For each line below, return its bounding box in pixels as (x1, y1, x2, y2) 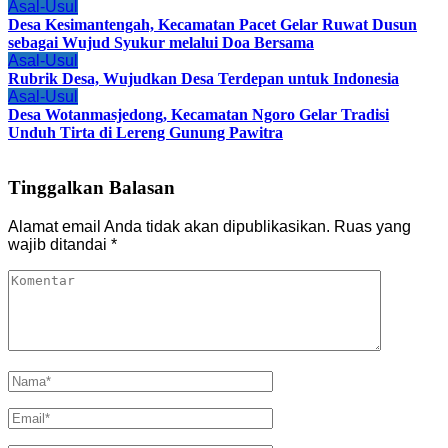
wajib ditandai (8, 235, 111, 253)
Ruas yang (334, 217, 411, 235)
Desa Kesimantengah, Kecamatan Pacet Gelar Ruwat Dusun (8, 15, 417, 33)
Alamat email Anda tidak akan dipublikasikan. (8, 217, 330, 235)
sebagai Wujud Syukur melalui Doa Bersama (8, 33, 314, 51)
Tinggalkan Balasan (8, 176, 175, 198)
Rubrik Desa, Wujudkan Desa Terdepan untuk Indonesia (8, 69, 399, 87)
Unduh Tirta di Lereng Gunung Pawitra (8, 123, 283, 141)
